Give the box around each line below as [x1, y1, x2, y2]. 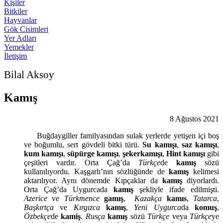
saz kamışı [181, 140, 218, 149]
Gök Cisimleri [4, 25, 48, 33]
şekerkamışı [122, 149, 162, 158]
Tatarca [193, 194, 218, 203]
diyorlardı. [182, 176, 220, 185]
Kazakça [134, 194, 162, 203]
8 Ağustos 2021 [170, 114, 219, 123]
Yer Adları [4, 34, 36, 42]
